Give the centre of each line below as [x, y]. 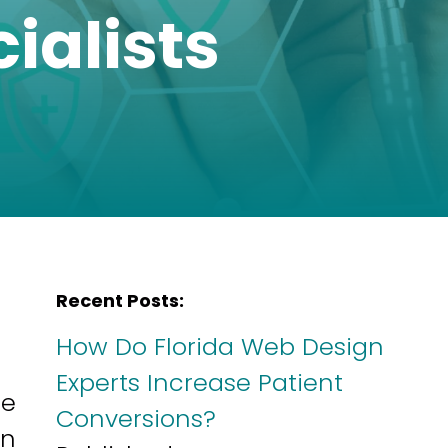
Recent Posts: [120, 300]
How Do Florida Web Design [220, 346]
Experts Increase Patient [199, 382]
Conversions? [136, 418]
